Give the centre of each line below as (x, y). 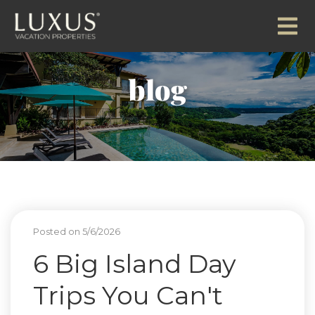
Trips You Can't (128, 295)
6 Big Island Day (135, 263)
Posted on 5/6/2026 (77, 231)
